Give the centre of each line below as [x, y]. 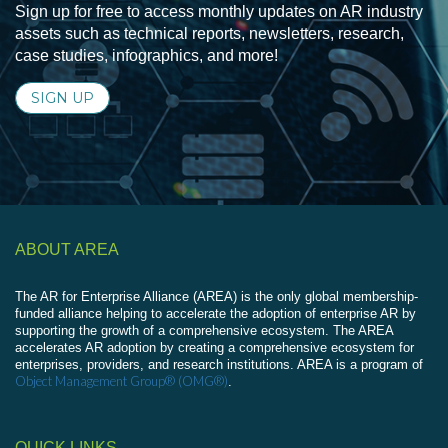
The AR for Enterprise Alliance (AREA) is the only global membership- [216, 296]
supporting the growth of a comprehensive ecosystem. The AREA [204, 330]
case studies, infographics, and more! [146, 55]
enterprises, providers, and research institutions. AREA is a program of [219, 364]
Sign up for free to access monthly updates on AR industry [219, 11]
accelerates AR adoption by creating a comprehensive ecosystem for [214, 347]
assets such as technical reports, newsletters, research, [209, 33]
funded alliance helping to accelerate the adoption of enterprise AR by [215, 313]
